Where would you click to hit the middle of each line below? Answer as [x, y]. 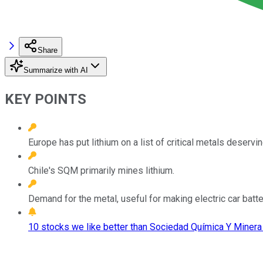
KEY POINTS [45, 99]
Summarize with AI [56, 70]
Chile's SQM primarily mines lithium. [101, 170]
